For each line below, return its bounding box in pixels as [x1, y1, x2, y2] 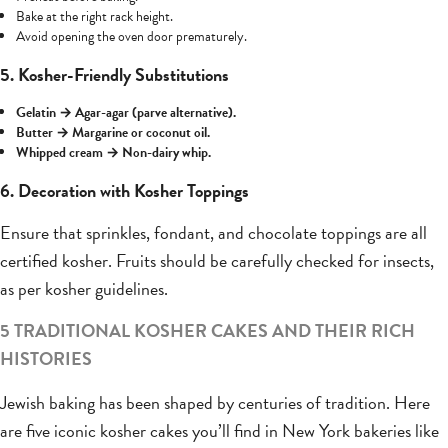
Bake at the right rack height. [16, 6, 173, 28]
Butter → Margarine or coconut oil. [16, 122, 210, 144]
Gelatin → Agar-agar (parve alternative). [16, 102, 236, 124]
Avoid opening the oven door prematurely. [16, 26, 247, 48]
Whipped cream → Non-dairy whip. [16, 142, 211, 164]
